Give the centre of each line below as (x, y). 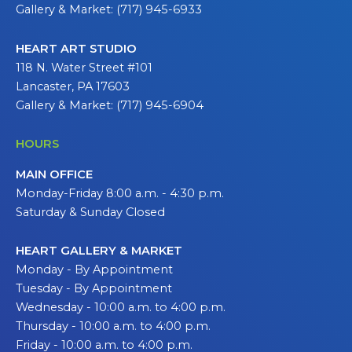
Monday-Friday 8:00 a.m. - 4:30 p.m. (120, 193)
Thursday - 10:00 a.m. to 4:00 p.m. (113, 326)
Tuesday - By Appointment (94, 289)
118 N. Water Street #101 (84, 67)
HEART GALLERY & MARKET (99, 251)
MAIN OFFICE (54, 174)
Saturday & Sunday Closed (90, 212)
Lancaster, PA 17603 (73, 86)
